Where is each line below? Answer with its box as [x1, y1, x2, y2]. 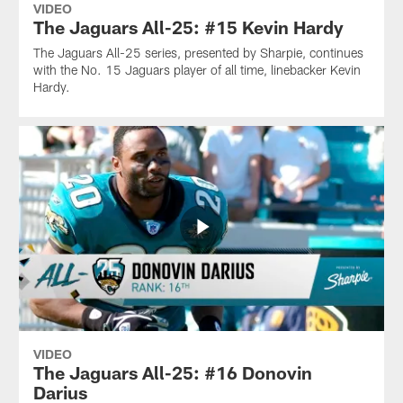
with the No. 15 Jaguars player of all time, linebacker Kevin [32, 61, 361, 77]
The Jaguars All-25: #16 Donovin [32, 362, 312, 384]
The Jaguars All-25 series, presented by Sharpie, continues [32, 44, 363, 60]
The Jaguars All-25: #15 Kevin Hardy [32, 15, 344, 38]
